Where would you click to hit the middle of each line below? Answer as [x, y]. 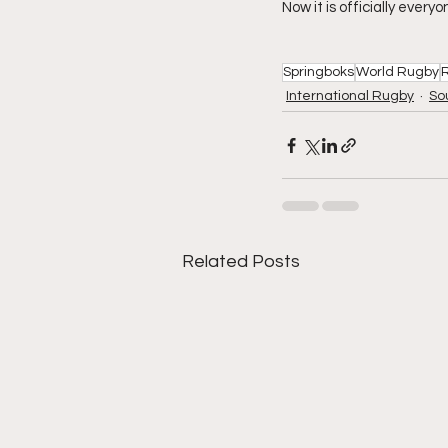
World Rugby [397, 72]
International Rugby [350, 96]
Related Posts [241, 261]
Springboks [318, 72]
